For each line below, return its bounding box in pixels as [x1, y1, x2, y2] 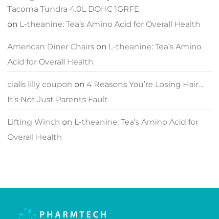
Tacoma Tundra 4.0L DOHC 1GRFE [7, 4, 139, 14]
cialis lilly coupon [7, 80, 72, 89]
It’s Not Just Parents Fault [7, 95, 108, 105]
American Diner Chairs [7, 42, 94, 52]
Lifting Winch [7, 117, 60, 127]
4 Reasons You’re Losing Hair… [87, 80, 203, 89]
